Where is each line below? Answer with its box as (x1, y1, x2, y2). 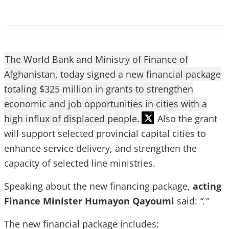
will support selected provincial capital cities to (4, 127, 206, 140)
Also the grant (155, 112, 217, 125)
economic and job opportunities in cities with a (4, 98, 207, 110)
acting (193, 180, 221, 192)
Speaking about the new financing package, (4, 180, 193, 192)
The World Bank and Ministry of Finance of (5, 53, 188, 65)
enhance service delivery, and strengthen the (4, 142, 197, 154)
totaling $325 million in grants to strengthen (4, 83, 193, 95)
